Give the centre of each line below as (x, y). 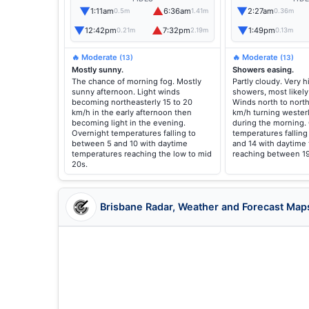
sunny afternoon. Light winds (126, 92)
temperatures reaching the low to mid (142, 154)
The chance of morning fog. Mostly (137, 81)
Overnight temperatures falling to (134, 133)
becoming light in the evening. (129, 123)
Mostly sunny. (98, 70)
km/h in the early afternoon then (132, 112)
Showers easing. (263, 70)
